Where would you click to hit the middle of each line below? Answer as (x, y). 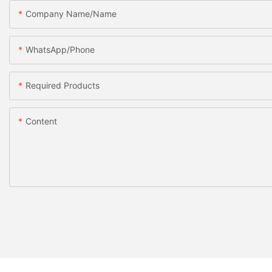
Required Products (63, 85)
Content (41, 121)
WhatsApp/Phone (60, 49)
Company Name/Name (71, 13)
